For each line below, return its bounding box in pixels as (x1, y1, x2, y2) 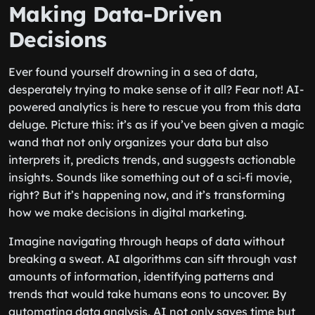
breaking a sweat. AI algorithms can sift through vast (8, 252, 297, 266)
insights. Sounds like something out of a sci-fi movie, (8, 170, 292, 184)
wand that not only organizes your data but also (8, 135, 269, 149)
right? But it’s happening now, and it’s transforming (8, 188, 285, 202)
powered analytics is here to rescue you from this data (8, 100, 301, 114)
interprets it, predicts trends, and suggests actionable (8, 153, 295, 167)
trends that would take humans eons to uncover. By (8, 287, 286, 301)
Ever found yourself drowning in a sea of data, (8, 65, 257, 79)
